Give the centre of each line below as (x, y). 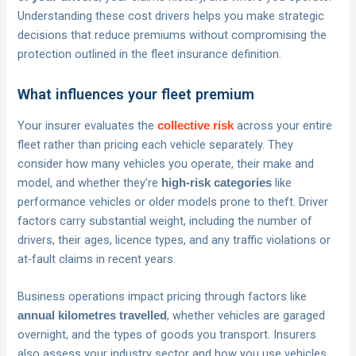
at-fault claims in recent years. (97, 259)
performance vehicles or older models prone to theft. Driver (173, 201)
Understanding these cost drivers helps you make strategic (171, 15)
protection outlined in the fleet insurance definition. (150, 54)
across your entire (283, 125)
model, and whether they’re (90, 182)
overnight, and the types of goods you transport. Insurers (167, 334)
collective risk (196, 125)
